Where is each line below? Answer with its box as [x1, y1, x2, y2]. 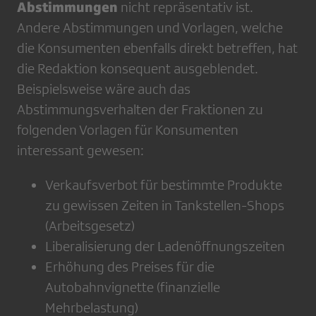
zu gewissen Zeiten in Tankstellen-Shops [45, 197, 284, 213]
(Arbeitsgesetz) [45, 218, 135, 233]
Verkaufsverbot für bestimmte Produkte [45, 177, 282, 193]
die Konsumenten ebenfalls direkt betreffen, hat [17, 40, 298, 56]
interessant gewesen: [17, 142, 144, 158]
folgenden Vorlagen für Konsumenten [17, 122, 238, 138]
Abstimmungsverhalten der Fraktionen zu [17, 102, 263, 117]
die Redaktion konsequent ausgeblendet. [17, 61, 258, 76]
